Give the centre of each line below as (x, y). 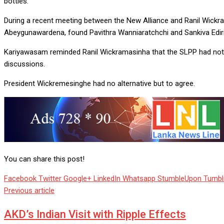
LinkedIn (107, 179)
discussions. (24, 64)
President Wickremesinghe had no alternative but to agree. (99, 84)
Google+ (77, 179)
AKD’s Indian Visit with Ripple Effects (95, 214)
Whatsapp (139, 179)
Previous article (29, 191)
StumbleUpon (179, 179)
